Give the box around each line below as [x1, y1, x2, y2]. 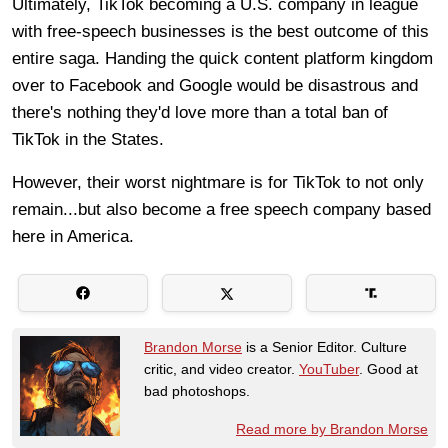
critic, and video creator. [144, 360, 299, 377]
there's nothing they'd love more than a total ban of [12, 102, 388, 122]
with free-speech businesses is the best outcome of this [12, 21, 429, 41]
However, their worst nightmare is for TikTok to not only [12, 172, 424, 192]
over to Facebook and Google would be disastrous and [12, 75, 418, 95]
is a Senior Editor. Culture [242, 338, 407, 355]
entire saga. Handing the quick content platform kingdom [12, 48, 433, 68]
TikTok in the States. [12, 129, 169, 149]
